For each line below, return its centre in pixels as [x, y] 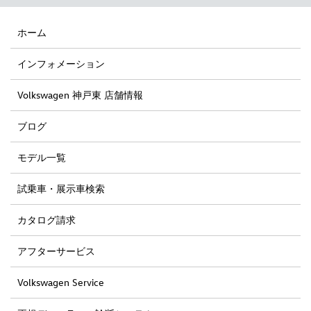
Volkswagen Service [61, 282]
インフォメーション [61, 63]
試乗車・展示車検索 [61, 188]
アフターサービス [56, 251]
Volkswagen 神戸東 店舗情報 [80, 94]
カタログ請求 [47, 219]
